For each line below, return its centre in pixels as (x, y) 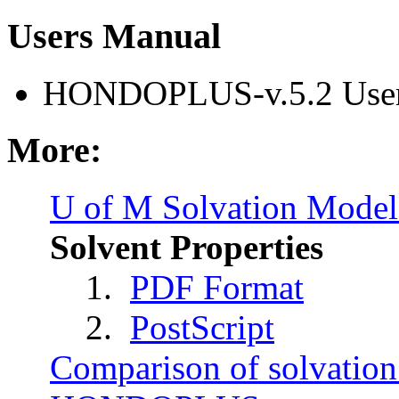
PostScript (202, 328)
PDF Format (217, 288)
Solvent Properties (187, 248)
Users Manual (114, 37)
